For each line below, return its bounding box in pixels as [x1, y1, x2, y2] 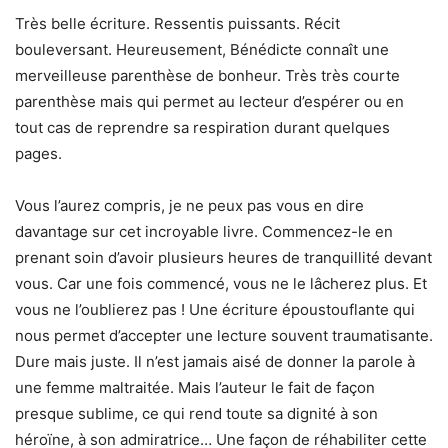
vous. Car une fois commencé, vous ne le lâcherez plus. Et [15, 274, 427, 293]
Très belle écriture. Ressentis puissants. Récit [15, 14, 340, 33]
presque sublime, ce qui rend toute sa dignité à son [15, 404, 378, 423]
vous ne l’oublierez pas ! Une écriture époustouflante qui [15, 300, 415, 319]
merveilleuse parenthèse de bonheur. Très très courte [15, 66, 400, 85]
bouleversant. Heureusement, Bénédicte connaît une [15, 40, 389, 59]
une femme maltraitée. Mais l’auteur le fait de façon [15, 378, 375, 397]
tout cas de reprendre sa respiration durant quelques [15, 118, 390, 137]
